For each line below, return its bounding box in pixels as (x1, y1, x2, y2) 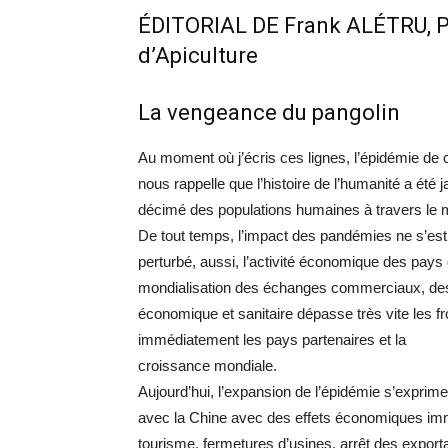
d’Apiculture (138, 43, 258, 69)
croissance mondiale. (138, 357, 277, 375)
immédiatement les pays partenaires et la (138, 331, 406, 349)
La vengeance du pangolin (138, 100, 400, 126)
